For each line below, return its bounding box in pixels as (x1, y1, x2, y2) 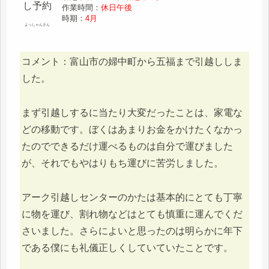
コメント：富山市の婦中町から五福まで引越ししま (22, 56, 243, 67)
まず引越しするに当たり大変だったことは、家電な (22, 107, 243, 118)
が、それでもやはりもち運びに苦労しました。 (22, 157, 223, 168)
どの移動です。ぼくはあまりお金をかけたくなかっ (22, 124, 243, 134)
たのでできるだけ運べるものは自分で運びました (22, 141, 233, 151)
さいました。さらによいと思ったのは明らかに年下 (22, 225, 243, 236)
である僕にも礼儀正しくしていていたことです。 (22, 242, 233, 253)
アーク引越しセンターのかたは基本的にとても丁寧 (22, 192, 243, 202)
